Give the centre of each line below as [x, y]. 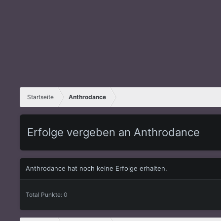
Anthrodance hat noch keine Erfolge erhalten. [96, 168]
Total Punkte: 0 [47, 194]
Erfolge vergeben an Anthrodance [113, 132]
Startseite [40, 97]
